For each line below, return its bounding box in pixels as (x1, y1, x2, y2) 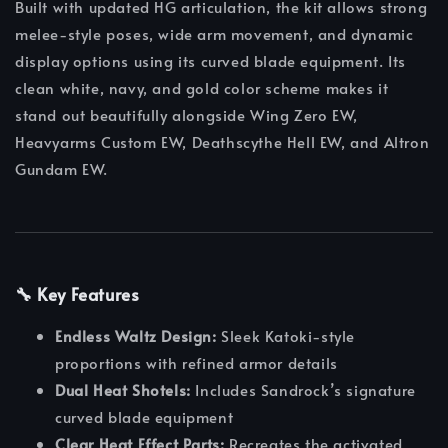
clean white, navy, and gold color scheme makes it (15, 77, 389, 99)
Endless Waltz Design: (55, 325, 217, 347)
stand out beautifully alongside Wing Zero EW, (15, 104, 359, 126)
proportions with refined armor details (55, 352, 338, 374)
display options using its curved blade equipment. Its (15, 50, 406, 72)
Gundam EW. (15, 158, 108, 180)
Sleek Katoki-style (216, 325, 356, 347)
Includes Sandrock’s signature (190, 379, 416, 401)
